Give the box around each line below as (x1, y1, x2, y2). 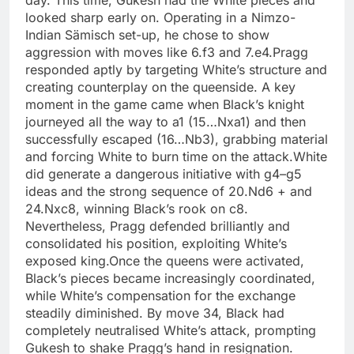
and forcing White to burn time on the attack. (25, 149, 293, 165)
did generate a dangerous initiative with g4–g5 (25, 166, 302, 183)
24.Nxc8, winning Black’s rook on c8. (25, 201, 248, 217)
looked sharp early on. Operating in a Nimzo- (25, 9, 296, 26)
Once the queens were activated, (109, 253, 304, 269)
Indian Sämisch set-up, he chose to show (25, 27, 269, 43)
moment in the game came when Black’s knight (25, 96, 304, 113)
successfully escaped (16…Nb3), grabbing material (25, 131, 328, 148)
